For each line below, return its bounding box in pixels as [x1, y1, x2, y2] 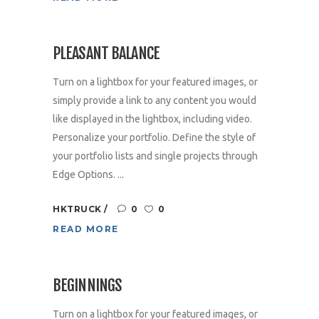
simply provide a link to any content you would [53, 95, 256, 107]
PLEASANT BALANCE [53, 43, 159, 63]
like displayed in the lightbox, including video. [53, 113, 252, 125]
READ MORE [53, 224, 119, 235]
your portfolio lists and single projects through [53, 150, 258, 162]
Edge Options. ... [53, 169, 124, 181]
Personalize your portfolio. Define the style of [53, 132, 256, 144]
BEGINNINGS [53, 275, 122, 295]
